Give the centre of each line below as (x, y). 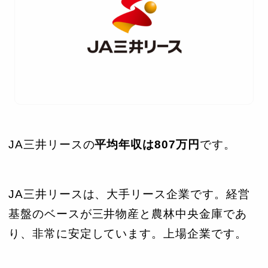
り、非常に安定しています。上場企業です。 (128, 233)
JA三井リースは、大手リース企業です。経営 (129, 194)
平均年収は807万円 (147, 144)
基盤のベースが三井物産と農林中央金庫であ (128, 214)
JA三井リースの (52, 144)
